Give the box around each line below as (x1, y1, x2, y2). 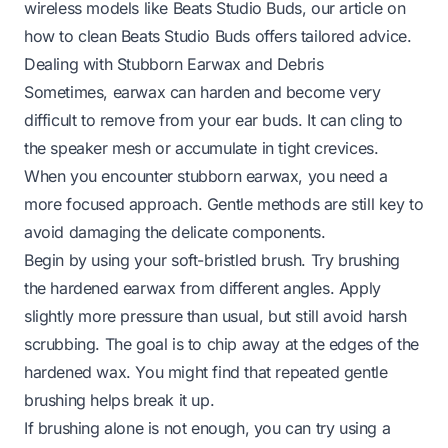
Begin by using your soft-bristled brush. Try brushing (24, 250, 400, 271)
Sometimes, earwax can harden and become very (24, 82, 381, 103)
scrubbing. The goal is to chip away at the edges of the (24, 334, 420, 355)
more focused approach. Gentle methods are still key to (24, 194, 424, 215)
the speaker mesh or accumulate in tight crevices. (24, 138, 379, 159)
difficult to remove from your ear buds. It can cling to (24, 110, 404, 131)
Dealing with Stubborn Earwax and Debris (24, 54, 324, 75)
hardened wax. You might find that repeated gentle (24, 362, 388, 383)
